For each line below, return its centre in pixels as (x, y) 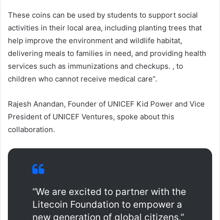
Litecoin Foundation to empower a (107, 204)
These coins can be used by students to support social (103, 15)
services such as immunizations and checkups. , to (96, 66)
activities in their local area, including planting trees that (105, 27)
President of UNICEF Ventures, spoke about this (91, 116)
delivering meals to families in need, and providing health (107, 53)
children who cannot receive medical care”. (82, 79)
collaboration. (31, 129)
